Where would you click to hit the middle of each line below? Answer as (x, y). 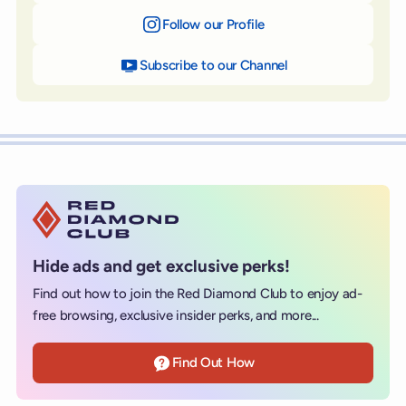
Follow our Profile (213, 24)
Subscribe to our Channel (213, 65)
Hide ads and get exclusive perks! (161, 266)
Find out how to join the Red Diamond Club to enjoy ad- (198, 293)
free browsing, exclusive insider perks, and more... (176, 315)
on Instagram (303, 24)
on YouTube (321, 65)
